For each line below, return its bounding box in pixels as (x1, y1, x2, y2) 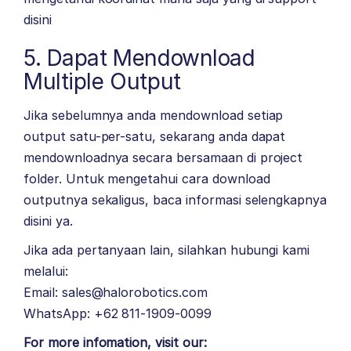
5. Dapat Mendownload (24, 44, 255, 71)
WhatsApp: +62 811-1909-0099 (24, 305, 212, 321)
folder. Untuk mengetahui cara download (24, 170, 270, 186)
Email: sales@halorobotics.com (24, 284, 208, 300)
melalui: (24, 262, 68, 279)
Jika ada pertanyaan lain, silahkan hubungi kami (24, 241, 310, 258)
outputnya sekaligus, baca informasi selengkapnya (24, 191, 327, 208)
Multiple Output (24, 67, 181, 95)
